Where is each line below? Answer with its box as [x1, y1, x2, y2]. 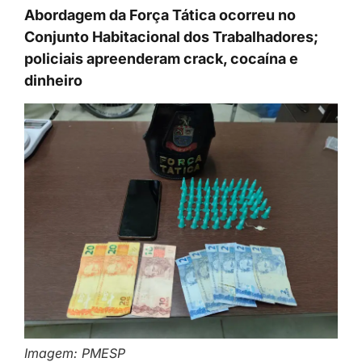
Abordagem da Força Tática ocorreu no [24, 6, 296, 24]
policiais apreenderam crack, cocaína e [24, 50, 298, 68]
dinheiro [24, 72, 82, 90]
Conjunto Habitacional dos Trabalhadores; [24, 28, 318, 46]
